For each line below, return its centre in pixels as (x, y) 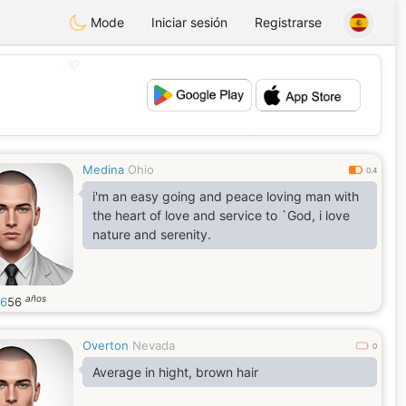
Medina (103, 169)
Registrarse (288, 22)
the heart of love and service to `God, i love (206, 215)
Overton (106, 345)
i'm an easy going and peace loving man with (226, 196)
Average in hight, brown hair (175, 372)
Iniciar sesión (189, 22)
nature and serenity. (152, 234)
